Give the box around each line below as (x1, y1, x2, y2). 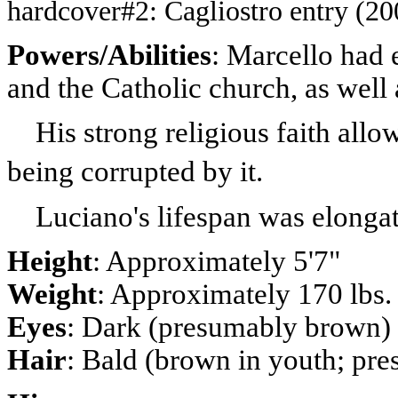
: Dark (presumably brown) (67, 310, 391, 343)
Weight (7, 277, 97, 310)
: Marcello (211, 38, 333, 71)
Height (7, 244, 92, 277)
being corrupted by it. (7, 155, 263, 187)
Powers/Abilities (7, 38, 211, 71)
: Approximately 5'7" (92, 244, 340, 277)
